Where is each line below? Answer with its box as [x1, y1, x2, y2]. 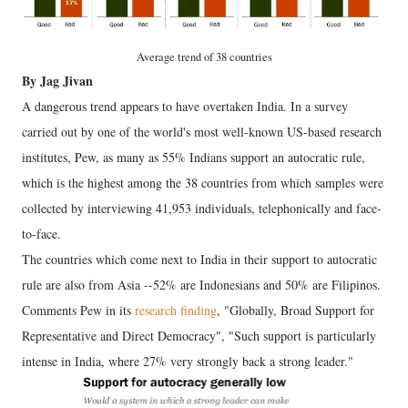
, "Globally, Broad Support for [217, 301, 374, 319]
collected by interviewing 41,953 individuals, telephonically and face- [22, 199, 382, 217]
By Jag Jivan [22, 71, 97, 90]
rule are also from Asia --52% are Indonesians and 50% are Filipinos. [22, 276, 381, 293]
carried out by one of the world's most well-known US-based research [22, 123, 382, 140]
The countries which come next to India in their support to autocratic [22, 250, 377, 268]
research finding [135, 301, 217, 319]
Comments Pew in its [22, 301, 135, 319]
